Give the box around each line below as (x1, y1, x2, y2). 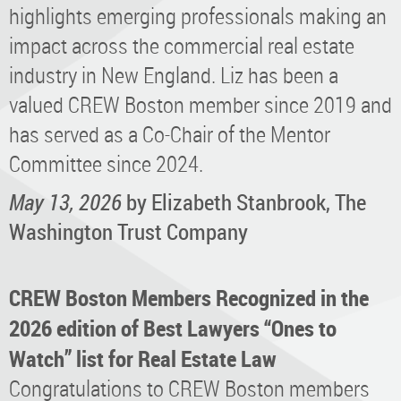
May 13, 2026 (9, 186, 122, 217)
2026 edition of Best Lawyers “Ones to (9, 311, 337, 343)
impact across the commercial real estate (9, 30, 354, 60)
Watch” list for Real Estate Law (9, 342, 277, 373)
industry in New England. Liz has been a (9, 59, 338, 90)
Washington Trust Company (9, 216, 248, 246)
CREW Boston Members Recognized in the (9, 281, 369, 312)
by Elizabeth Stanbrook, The (126, 186, 366, 217)
